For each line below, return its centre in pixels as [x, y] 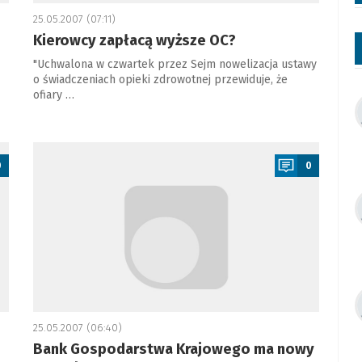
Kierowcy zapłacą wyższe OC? [134, 40]
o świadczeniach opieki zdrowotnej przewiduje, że [160, 80]
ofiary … [53, 95]
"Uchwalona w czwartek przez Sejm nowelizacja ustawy [175, 64]
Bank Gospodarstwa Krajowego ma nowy [173, 349]
